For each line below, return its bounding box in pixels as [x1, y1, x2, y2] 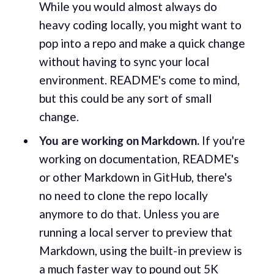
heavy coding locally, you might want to [39, 17, 242, 32]
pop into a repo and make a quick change [39, 35, 245, 50]
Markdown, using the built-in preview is [39, 243, 242, 258]
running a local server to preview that [39, 225, 232, 240]
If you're [199, 133, 245, 148]
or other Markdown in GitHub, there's [39, 170, 232, 185]
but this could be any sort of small [39, 91, 212, 105]
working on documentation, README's [39, 152, 239, 166]
